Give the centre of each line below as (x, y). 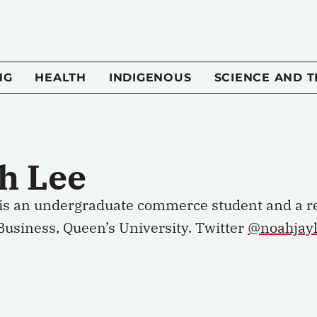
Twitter (221, 227)
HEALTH (60, 77)
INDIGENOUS (150, 77)
